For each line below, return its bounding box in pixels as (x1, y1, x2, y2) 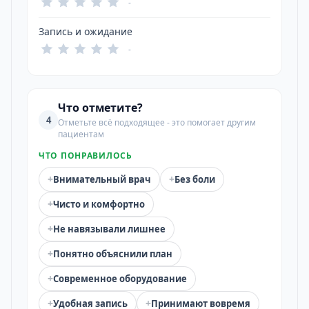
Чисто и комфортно (53, 198, 145, 210)
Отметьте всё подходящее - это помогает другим (58, 117, 256, 128)
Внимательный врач (53, 173, 151, 186)
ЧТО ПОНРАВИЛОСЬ (39, 150, 132, 161)
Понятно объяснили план (53, 248, 172, 260)
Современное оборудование (53, 272, 187, 285)
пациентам (58, 128, 104, 140)
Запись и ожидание (39, 25, 132, 38)
